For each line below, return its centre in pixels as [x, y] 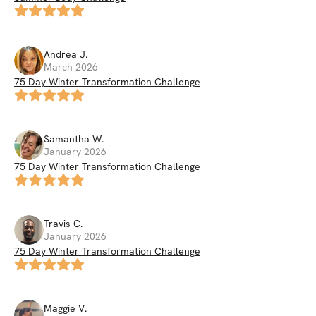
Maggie [60, 308]
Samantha [67, 139]
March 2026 [71, 67]
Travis [57, 223]
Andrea [60, 54]
